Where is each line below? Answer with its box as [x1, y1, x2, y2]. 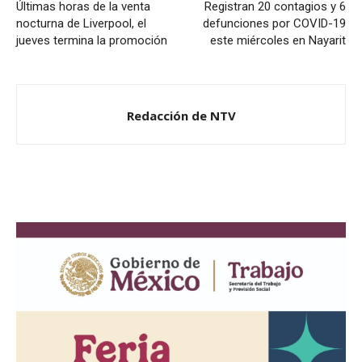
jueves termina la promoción [16, 33, 167, 48]
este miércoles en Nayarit [210, 33, 346, 48]
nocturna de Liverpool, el [16, 16, 146, 31]
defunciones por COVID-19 [203, 16, 346, 31]
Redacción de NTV [126, 107, 236, 124]
